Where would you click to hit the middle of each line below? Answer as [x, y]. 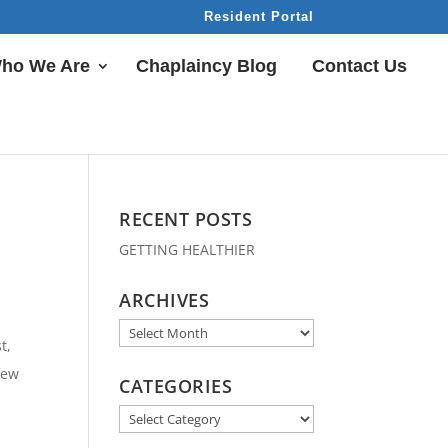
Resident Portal [258, 16]
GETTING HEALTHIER [187, 249]
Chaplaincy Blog [206, 66]
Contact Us [359, 66]
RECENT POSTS [186, 219]
